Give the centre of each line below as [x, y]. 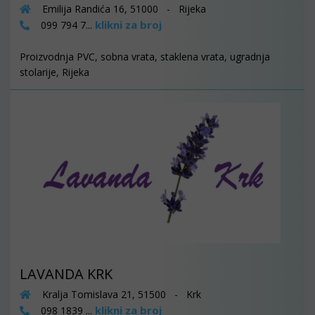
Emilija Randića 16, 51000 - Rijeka [123, 9]
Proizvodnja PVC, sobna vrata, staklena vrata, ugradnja [145, 57]
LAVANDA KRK [66, 274]
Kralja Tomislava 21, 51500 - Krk [120, 294]
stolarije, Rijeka [54, 72]
